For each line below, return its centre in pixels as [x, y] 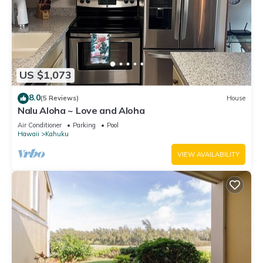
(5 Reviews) [60, 98]
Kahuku [57, 134]
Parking [84, 125]
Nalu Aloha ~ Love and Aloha [81, 110]
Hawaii [28, 134]
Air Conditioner [40, 125]
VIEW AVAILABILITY [208, 154]
